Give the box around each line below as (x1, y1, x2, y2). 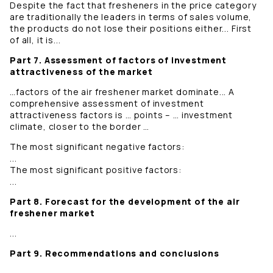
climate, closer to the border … (10, 121, 150, 133)
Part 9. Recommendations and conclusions (10, 247, 222, 260)
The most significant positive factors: (10, 164, 184, 176)
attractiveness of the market (10, 66, 153, 78)
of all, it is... (10, 34, 61, 46)
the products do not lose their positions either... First (10, 23, 252, 35)
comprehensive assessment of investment (10, 97, 204, 110)
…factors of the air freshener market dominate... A (10, 86, 235, 98)
